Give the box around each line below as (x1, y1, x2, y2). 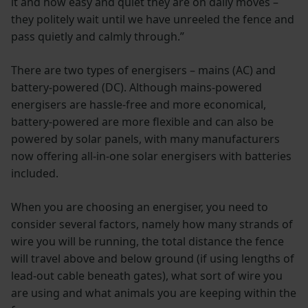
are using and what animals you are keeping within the (11, 285, 296, 300)
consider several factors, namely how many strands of (11, 216, 293, 232)
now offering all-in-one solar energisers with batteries (11, 148, 291, 164)
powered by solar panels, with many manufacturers (11, 131, 280, 146)
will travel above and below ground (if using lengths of (11, 250, 294, 266)
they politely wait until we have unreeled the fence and (11, 11, 294, 27)
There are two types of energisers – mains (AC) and (11, 62, 276, 78)
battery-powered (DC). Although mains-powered (11, 79, 262, 95)
